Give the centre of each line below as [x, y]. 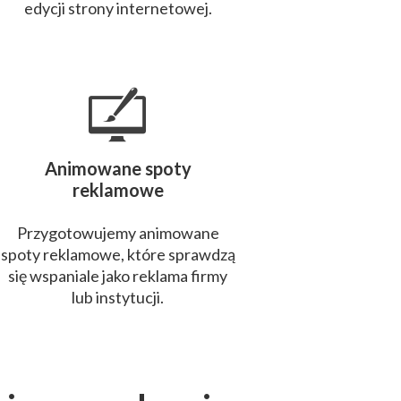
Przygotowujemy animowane [118, 233]
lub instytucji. [118, 297]
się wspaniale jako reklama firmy [118, 276]
